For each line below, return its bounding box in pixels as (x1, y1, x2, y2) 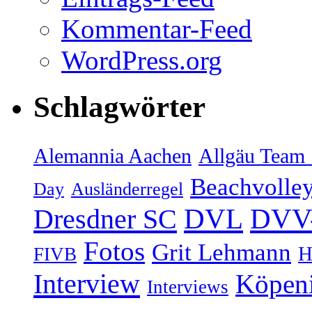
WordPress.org (61, 45, 222, 76)
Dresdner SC (33, 203, 177, 235)
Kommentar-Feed (61, 14, 252, 45)
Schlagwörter (33, 91, 205, 124)
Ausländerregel (71, 179, 183, 199)
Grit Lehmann (152, 239, 291, 266)
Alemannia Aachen (33, 145, 192, 167)
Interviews (147, 276, 228, 297)
